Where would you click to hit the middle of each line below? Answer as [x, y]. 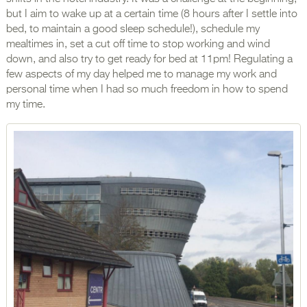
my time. [25, 105]
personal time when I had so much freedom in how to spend [147, 89]
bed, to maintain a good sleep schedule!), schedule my [133, 29]
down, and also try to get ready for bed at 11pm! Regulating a [149, 59]
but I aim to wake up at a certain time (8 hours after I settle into [151, 14]
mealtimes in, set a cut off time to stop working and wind [138, 44]
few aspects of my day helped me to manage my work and [141, 74]
